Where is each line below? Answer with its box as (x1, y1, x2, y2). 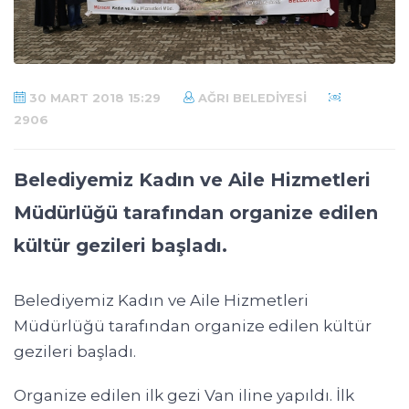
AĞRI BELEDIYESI (194, 89, 307, 105)
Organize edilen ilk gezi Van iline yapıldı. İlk (14, 385, 354, 404)
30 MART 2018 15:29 (26, 89, 161, 105)
